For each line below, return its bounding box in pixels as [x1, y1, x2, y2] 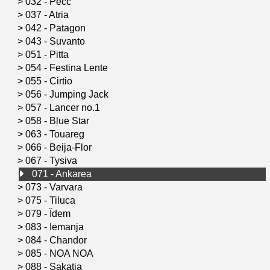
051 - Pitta [25, 49, 71, 60]
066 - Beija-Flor [25, 142, 94, 152]
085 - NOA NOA [25, 248, 96, 259]
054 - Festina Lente [25, 62, 110, 73]
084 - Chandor [25, 234, 89, 245]
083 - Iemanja [25, 221, 86, 232]
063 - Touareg [25, 128, 87, 139]
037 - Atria [25, 9, 71, 20]
